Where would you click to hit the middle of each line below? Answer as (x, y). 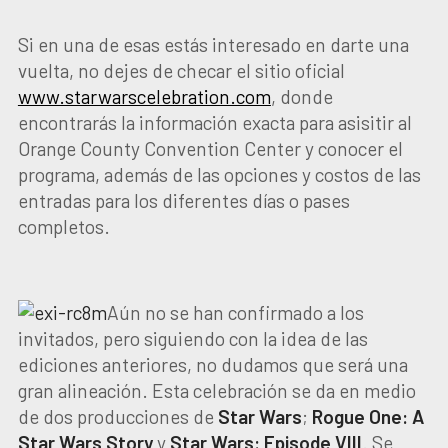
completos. (63, 226)
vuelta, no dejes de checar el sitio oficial (181, 70)
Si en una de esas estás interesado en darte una (213, 44)
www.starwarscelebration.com (144, 96)
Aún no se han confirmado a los (235, 312)
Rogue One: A (367, 416)
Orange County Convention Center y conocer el (210, 148)
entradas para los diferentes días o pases (183, 200)
